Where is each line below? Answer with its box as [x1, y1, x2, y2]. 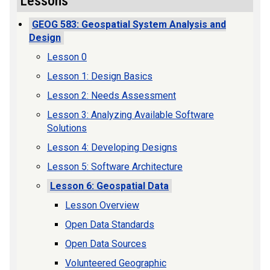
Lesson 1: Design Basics [47, 71, 152, 82]
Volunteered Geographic [65, 257, 166, 269]
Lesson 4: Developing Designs [47, 142, 177, 153]
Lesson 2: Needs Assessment [47, 90, 176, 101]
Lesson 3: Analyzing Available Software [47, 109, 214, 121]
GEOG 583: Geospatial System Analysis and [32, 19, 226, 30]
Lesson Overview [65, 199, 139, 211]
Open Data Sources [65, 238, 146, 250]
